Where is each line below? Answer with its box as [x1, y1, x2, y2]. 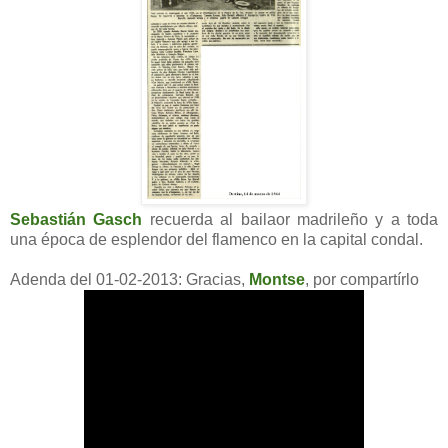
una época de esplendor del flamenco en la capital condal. [10, 230, 423, 248]
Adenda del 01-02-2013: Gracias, [10, 270, 249, 288]
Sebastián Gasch [10, 210, 143, 228]
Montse [249, 270, 305, 288]
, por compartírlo [305, 270, 419, 288]
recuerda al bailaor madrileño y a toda [142, 210, 438, 228]
